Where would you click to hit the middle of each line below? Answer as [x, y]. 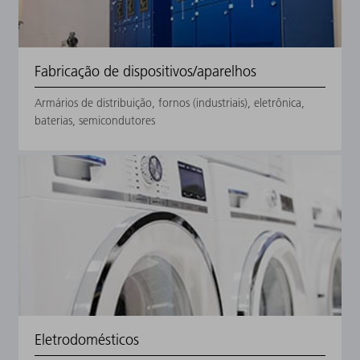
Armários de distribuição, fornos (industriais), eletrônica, [170, 103]
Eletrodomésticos [87, 340]
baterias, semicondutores [95, 121]
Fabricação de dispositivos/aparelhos [145, 72]
